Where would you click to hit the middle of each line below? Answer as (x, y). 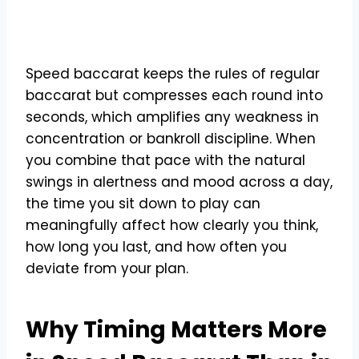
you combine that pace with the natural (165, 160)
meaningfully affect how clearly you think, (172, 225)
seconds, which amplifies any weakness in (172, 117)
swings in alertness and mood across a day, (179, 182)
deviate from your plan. (107, 268)
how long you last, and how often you (156, 246)
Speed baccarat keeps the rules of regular (173, 73)
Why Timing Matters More (176, 329)
